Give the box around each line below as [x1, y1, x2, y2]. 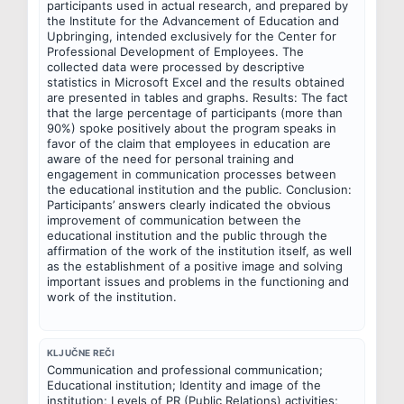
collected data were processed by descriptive [47, 59, 305, 74]
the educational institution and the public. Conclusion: [47, 181, 352, 197]
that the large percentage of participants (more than [47, 105, 343, 120]
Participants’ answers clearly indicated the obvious [47, 197, 331, 212]
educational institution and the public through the [47, 227, 327, 243]
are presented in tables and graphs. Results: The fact [47, 89, 348, 105]
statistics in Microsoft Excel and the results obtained [47, 74, 344, 89]
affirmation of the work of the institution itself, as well [47, 243, 352, 258]
